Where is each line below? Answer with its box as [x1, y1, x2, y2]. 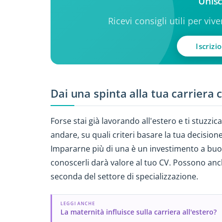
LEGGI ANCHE [60, 200, 96, 207]
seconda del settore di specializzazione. [51, 170, 198, 182]
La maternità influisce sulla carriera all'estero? [60, 207, 217, 217]
